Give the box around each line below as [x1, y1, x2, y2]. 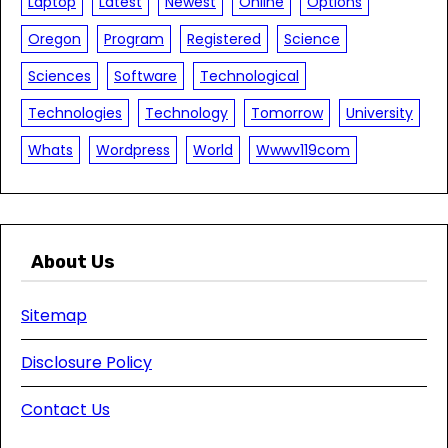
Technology [145, 103, 228, 123]
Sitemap [21, 304, 87, 327]
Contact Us [21, 398, 110, 421]
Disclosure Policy [21, 351, 152, 374]
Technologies [28, 103, 122, 123]
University [346, 103, 413, 123]
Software [114, 66, 177, 86]
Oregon [28, 29, 81, 49]
